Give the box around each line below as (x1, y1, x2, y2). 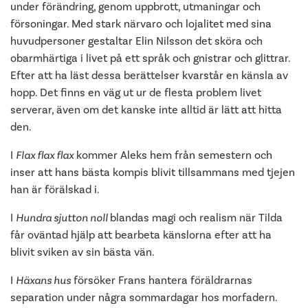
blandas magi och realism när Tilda (110, 211, 283, 224)
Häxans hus (16, 274, 71, 287)
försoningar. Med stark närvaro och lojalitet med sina (10, 17, 272, 30)
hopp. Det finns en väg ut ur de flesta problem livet (10, 86, 261, 99)
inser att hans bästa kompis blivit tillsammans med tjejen (10, 166, 295, 179)
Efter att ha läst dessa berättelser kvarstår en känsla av (10, 69, 288, 82)
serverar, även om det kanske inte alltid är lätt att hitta (10, 103, 282, 116)
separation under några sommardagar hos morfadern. (10, 291, 278, 304)
